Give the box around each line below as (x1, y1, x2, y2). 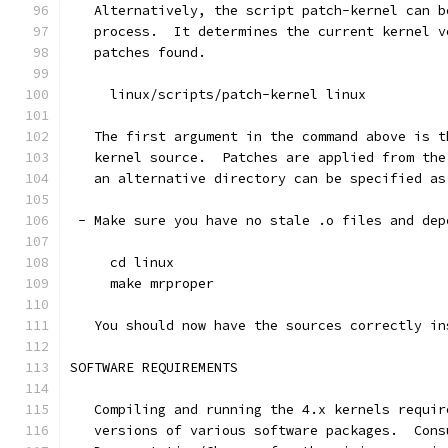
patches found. (70, 44, 206, 61)
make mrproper (70, 275, 214, 292)
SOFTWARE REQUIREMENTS (70, 359, 238, 376)
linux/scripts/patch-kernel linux (70, 86, 366, 103)
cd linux (70, 254, 174, 271)
